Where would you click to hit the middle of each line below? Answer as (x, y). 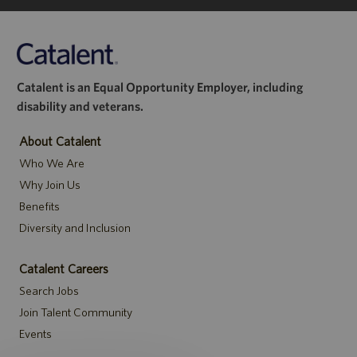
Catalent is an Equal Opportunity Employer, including (159, 87)
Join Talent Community (75, 312)
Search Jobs (49, 291)
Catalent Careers (63, 269)
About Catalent (60, 141)
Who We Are (51, 163)
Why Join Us (49, 185)
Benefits (39, 206)
